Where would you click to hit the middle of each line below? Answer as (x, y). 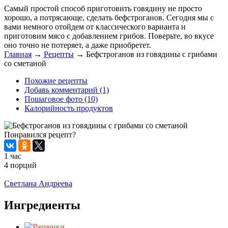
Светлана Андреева (38, 184)
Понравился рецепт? (40, 135)
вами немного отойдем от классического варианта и (95, 27)
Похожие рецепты (56, 81)
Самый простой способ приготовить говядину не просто (103, 9)
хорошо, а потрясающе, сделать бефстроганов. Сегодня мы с (109, 18)
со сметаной (25, 64)
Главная (18, 54)
